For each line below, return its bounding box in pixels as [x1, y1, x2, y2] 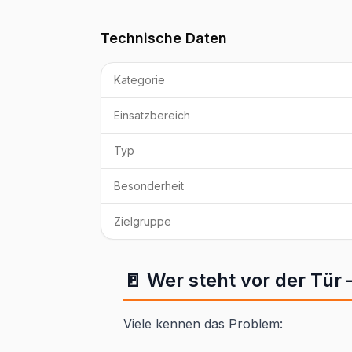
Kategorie [114, 73, 165, 86]
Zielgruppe [114, 214, 171, 228]
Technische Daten [101, 30, 227, 46]
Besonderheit [114, 179, 184, 192]
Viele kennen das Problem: [123, 316, 283, 332]
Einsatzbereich [114, 108, 190, 122]
